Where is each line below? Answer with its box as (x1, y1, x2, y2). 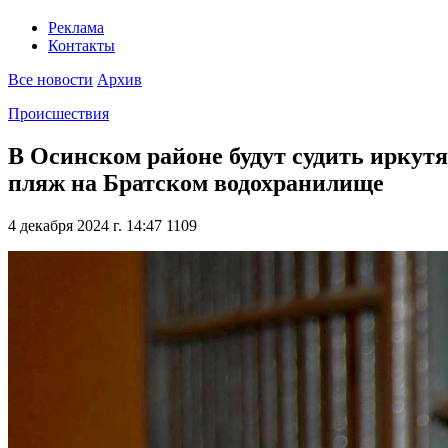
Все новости (8, 71, 93, 89)
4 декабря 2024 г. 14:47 (8, 217, 162, 235)
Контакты (48, 37, 115, 55)
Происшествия (8, 105, 109, 123)
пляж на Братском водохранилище (8, 170, 384, 197)
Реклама (48, 19, 104, 37)
